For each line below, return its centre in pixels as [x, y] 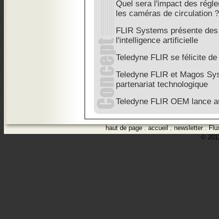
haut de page [124, 128]
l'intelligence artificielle [157, 40]
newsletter [188, 128]
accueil [158, 128]
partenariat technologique [162, 84]
